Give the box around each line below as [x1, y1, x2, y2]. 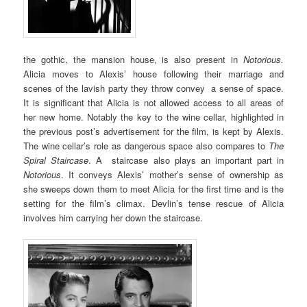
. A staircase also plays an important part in [88, 153, 284, 167]
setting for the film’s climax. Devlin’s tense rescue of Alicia [23, 197, 284, 210]
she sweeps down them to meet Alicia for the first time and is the [23, 182, 284, 196]
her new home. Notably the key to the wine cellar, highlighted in [23, 110, 284, 124]
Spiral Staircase [23, 153, 89, 167]
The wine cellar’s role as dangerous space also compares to [23, 139, 269, 153]
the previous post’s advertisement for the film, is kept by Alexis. [23, 125, 284, 138]
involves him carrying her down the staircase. [23, 211, 204, 225]
